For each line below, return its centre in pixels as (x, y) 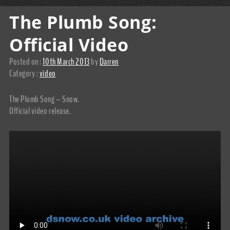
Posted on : (26, 62)
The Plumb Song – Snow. (44, 99)
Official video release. (40, 111)
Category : (24, 74)
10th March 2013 (66, 62)
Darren (109, 62)
